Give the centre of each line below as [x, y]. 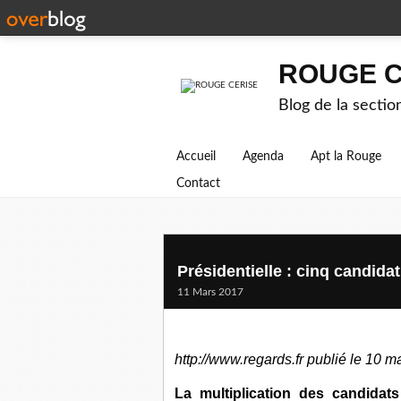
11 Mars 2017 [210, 292]
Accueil [196, 157]
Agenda [263, 157]
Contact [198, 183]
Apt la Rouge [346, 157]
